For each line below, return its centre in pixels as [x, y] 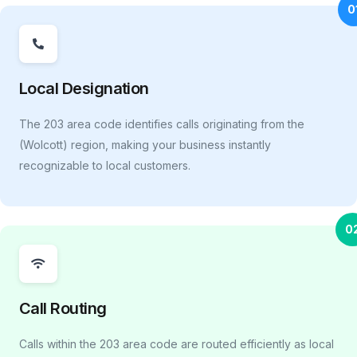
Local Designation [84, 89]
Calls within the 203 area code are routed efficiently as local [177, 344]
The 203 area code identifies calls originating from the [162, 124]
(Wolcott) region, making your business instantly [145, 145]
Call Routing [63, 309]
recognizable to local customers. [105, 166]
